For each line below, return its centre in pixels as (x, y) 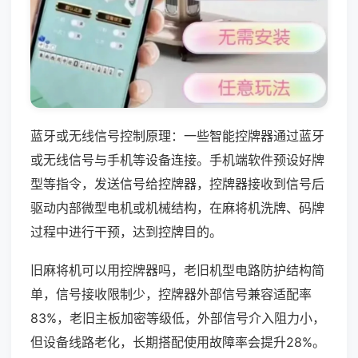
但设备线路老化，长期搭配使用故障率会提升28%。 (178, 342)
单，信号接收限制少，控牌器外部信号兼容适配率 (171, 294)
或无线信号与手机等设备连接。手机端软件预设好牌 (177, 159)
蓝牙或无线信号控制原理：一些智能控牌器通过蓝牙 (177, 135)
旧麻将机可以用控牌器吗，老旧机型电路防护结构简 (177, 270)
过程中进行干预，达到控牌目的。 (126, 231)
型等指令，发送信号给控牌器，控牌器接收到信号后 (177, 183)
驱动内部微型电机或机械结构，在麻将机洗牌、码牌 (177, 207)
